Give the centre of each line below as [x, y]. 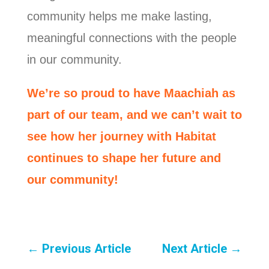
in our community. [76, 59]
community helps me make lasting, [119, 16]
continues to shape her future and [124, 158]
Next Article [195, 248]
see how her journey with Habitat [121, 136]
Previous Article [86, 248]
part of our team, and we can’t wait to [134, 114]
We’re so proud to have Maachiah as [131, 93]
